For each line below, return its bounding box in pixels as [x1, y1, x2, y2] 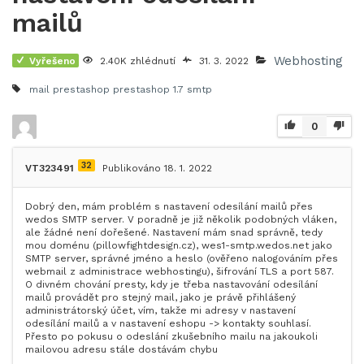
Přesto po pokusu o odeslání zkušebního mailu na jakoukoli [25, 331, 318, 342]
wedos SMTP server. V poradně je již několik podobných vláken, [25, 214, 336, 225]
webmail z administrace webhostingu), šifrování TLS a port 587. [25, 266, 334, 277]
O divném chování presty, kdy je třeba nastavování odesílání [25, 279, 318, 290]
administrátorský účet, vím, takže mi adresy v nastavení [25, 305, 296, 316]
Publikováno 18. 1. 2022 [102, 162, 212, 174]
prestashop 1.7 [113, 84, 184, 95]
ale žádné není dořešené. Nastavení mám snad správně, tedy [25, 227, 323, 238]
